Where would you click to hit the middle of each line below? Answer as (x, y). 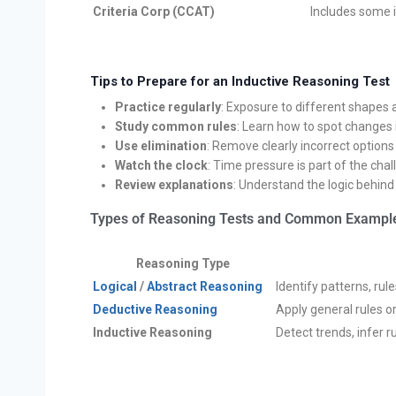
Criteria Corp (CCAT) (154, 11)
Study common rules (176, 127)
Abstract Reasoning (205, 287)
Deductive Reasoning (155, 310)
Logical (115, 287)
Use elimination (161, 146)
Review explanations (174, 185)
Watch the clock (161, 166)
